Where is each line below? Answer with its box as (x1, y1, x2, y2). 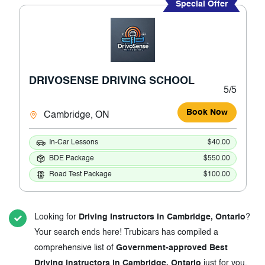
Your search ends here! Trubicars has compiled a (34, 228, 218, 237)
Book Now (186, 108, 228, 117)
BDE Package (49, 154, 94, 162)
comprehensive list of (34, 244, 116, 253)
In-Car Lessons (49, 138, 98, 146)
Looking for (34, 213, 79, 222)
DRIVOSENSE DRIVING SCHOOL (28, 76, 195, 87)
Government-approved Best (116, 244, 228, 253)
